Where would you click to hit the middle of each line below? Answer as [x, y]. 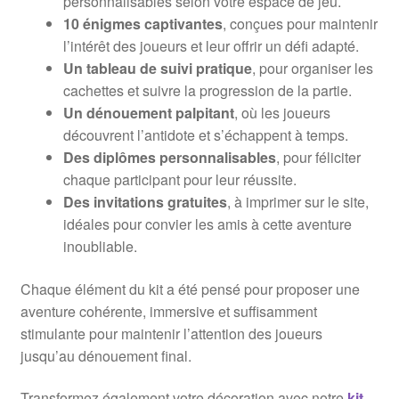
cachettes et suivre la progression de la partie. [207, 91]
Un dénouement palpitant [148, 113]
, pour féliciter [318, 158]
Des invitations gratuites [145, 202]
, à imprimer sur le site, [297, 202]
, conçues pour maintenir [300, 24]
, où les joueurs [282, 113]
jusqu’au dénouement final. [106, 355]
